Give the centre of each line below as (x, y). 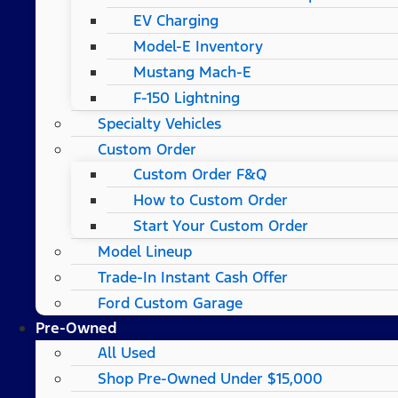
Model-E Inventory (198, 46)
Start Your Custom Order (221, 225)
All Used (127, 352)
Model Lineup (145, 251)
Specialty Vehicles (159, 123)
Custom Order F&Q (200, 174)
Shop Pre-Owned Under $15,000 (210, 378)
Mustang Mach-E (192, 72)
